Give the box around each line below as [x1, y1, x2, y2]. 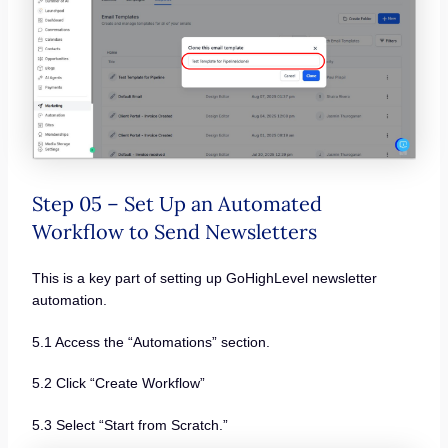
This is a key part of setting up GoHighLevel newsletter [31, 270, 377, 287]
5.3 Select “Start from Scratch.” [31, 416, 228, 433]
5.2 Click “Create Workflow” [31, 375, 205, 392]
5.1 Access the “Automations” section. [31, 333, 270, 350]
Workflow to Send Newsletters [31, 219, 317, 245]
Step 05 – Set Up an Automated [31, 191, 322, 217]
